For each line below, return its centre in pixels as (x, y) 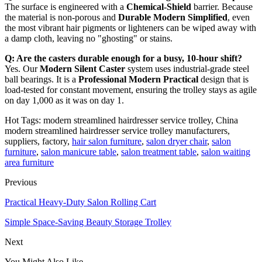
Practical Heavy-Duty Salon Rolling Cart (80, 202)
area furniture (29, 163)
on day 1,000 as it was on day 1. (64, 101)
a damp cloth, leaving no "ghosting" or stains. (89, 39)
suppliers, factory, (38, 142)
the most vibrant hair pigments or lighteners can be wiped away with (130, 28)
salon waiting (226, 152)
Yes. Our (22, 69)
